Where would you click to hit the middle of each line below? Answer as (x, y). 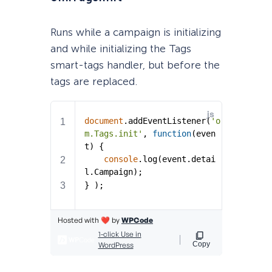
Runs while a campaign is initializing (135, 32)
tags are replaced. (93, 82)
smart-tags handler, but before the (135, 65)
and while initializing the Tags (121, 49)
